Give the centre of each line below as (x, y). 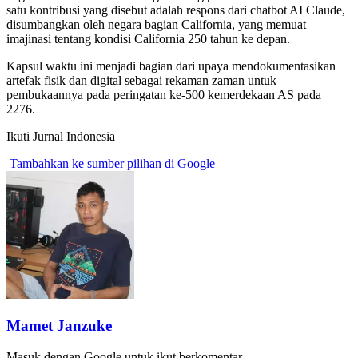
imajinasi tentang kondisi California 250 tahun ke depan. (148, 39)
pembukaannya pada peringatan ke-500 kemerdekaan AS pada (164, 95)
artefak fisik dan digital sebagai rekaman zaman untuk (141, 81)
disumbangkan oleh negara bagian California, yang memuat (156, 25)
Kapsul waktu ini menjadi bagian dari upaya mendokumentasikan (171, 66)
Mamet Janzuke (59, 326)
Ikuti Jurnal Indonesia (61, 137)
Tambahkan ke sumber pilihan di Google (111, 164)
